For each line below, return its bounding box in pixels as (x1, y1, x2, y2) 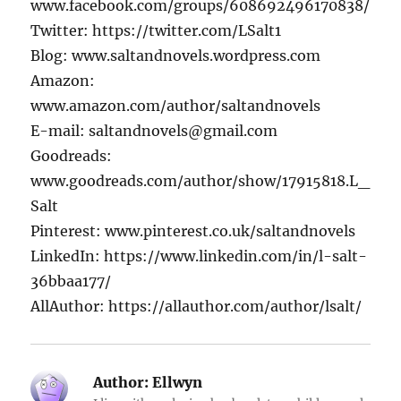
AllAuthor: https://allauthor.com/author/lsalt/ (30, 297, 363, 316)
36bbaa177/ (30, 272, 112, 291)
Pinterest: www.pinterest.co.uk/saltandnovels (30, 222, 356, 241)
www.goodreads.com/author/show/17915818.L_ (30, 172, 371, 191)
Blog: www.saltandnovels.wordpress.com (30, 47, 321, 65)
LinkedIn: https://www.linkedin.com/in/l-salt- (30, 247, 368, 266)
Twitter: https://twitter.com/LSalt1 (30, 21, 282, 40)
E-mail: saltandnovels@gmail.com (30, 122, 278, 141)
